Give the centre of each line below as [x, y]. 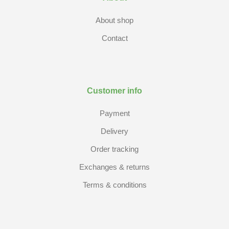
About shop [114, 20]
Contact [114, 38]
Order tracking [114, 149]
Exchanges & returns [114, 167]
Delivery [114, 131]
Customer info [114, 90]
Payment [114, 113]
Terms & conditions [114, 185]
